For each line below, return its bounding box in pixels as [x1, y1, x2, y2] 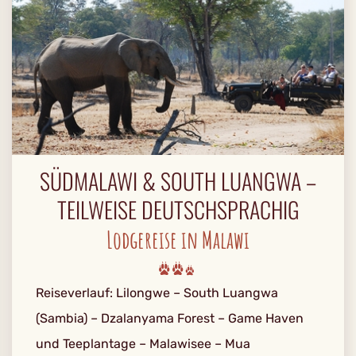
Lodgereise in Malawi [106, 225, 250, 254]
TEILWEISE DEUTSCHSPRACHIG [56, 193, 300, 226]
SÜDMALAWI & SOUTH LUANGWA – [40, 164, 316, 197]
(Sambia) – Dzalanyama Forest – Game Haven [36, 311, 304, 326]
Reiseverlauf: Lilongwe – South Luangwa [36, 285, 278, 300]
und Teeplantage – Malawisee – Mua [36, 336, 250, 351]
